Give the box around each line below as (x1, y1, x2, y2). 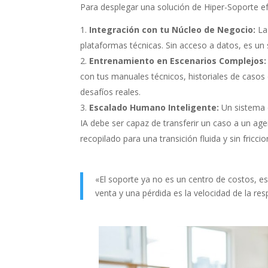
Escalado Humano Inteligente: (89, 101, 220, 113)
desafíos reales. (80, 86, 141, 98)
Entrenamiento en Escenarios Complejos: (89, 54, 267, 66)
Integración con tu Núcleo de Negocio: (89, 23, 256, 35)
